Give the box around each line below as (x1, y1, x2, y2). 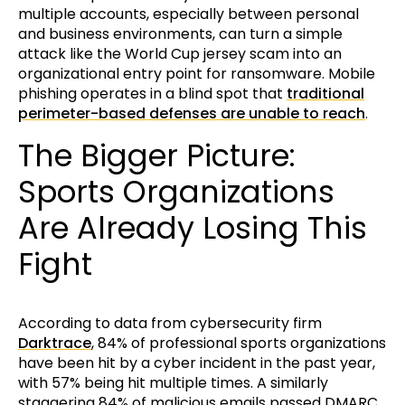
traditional (287, 83, 364, 105)
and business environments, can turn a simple (18, 24, 343, 45)
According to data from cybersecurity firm (18, 312, 322, 334)
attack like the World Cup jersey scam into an (18, 43, 342, 65)
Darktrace (18, 332, 91, 353)
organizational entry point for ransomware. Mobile (18, 63, 375, 85)
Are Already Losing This (18, 207, 367, 250)
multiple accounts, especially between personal (18, 4, 359, 25)
